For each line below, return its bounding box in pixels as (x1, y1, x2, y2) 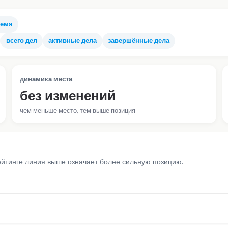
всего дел (6, 35, 37, 45)
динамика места (20, 74, 73, 84)
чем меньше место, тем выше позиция (20, 105, 136, 116)
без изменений (20, 86, 116, 105)
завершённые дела (108, 35, 169, 45)
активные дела (48, 35, 97, 45)
